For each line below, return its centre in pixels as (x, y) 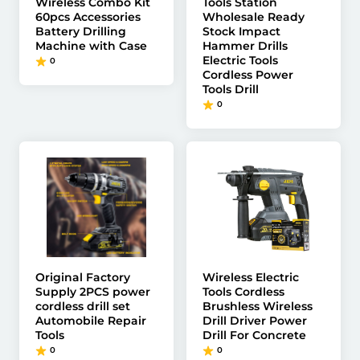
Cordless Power (248, 75)
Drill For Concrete (254, 335)
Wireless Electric (251, 277)
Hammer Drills (245, 46)
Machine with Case (91, 46)
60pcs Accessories (88, 17)
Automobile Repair (91, 321)
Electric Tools (240, 60)
